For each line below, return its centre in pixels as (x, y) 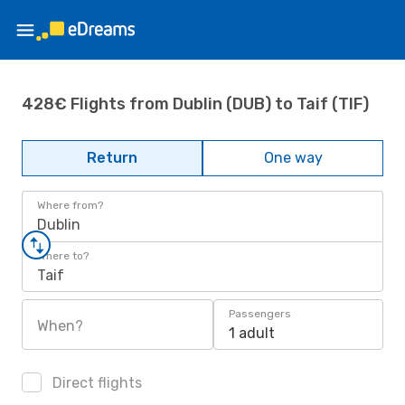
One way (293, 158)
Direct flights (95, 383)
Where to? (63, 256)
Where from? (70, 205)
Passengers (260, 314)
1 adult (252, 333)
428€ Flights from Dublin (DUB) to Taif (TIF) (195, 104)
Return (112, 158)
